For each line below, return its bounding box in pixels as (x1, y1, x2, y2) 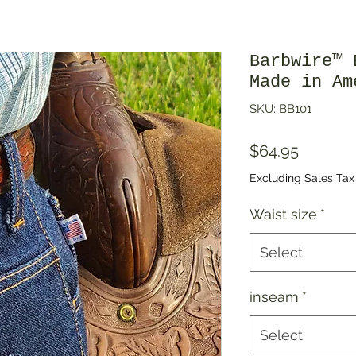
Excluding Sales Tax (250, 172, 354, 185)
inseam (250, 288, 299, 306)
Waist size (250, 206, 317, 223)
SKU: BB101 (250, 102, 311, 117)
